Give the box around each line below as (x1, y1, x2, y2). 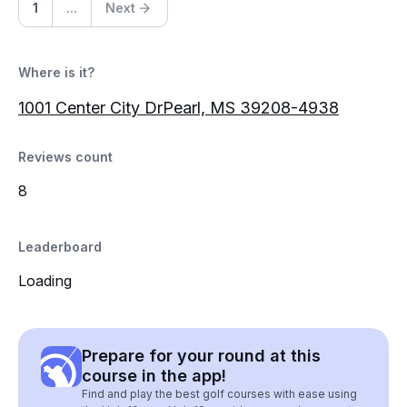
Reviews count (18, 149, 113, 164)
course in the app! (82, 366, 226, 385)
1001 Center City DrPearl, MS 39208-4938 (18, 98, 339, 117)
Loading (18, 272, 72, 290)
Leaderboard (18, 239, 102, 254)
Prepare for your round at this (82, 346, 321, 365)
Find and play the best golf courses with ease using (82, 387, 357, 401)
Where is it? (18, 65, 94, 80)
